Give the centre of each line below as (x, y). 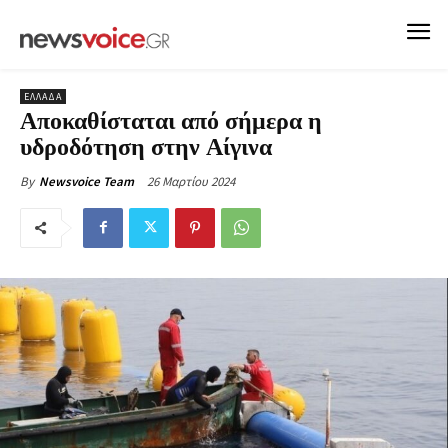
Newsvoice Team (86, 181)
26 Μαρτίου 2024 (191, 181)
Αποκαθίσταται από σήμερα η (171, 121)
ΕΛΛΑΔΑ (43, 96)
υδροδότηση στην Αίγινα (146, 147)
